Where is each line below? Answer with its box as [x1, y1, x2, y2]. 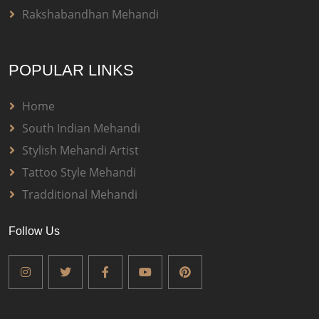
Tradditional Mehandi [22, 187, 137, 202]
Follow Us [9, 225, 60, 237]
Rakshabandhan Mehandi [22, 6, 159, 22]
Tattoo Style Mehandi [22, 164, 136, 180]
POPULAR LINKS [9, 61, 134, 79]
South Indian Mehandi [22, 120, 140, 136]
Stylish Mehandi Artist [22, 142, 139, 158]
